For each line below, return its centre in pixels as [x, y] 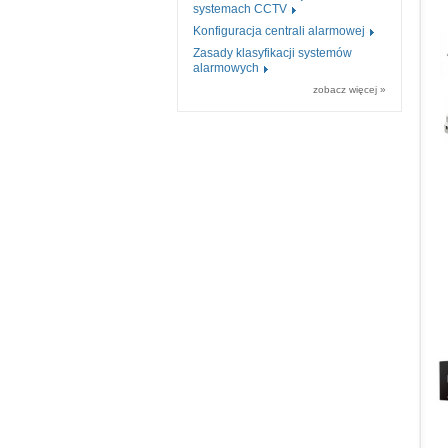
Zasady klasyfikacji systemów [272, 52]
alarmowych [226, 67]
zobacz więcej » [349, 89]
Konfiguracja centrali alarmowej [279, 30]
